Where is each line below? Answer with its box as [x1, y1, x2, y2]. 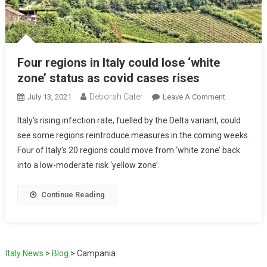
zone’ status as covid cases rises [17, 71, 200, 86]
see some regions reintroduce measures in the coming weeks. [17, 131, 250, 141]
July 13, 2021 [27, 92, 72, 102]
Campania [76, 249, 116, 259]
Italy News [5, 249, 44, 259]
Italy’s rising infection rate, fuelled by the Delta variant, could [17, 116, 241, 126]
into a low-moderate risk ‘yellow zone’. [17, 160, 160, 170]
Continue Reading [41, 190, 105, 200]
